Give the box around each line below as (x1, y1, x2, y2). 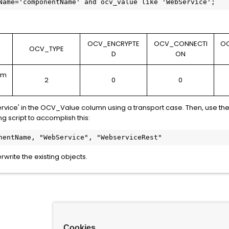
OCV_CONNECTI (153, 39, 208, 49)
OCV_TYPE (29, 44, 64, 54)
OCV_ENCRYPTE (87, 39, 140, 49)
